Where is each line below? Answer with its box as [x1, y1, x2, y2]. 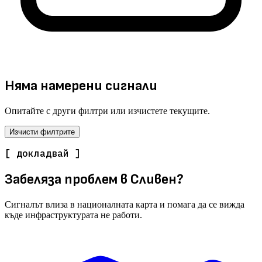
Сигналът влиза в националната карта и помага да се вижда [5, 199, 244, 210]
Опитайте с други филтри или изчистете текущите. [5, 106, 210, 116]
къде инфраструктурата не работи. [5, 210, 142, 220]
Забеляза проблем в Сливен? [5, 171, 184, 188]
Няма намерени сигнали [5, 77, 157, 95]
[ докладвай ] [5, 147, 81, 160]
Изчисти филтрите [9, 127, 75, 137]
